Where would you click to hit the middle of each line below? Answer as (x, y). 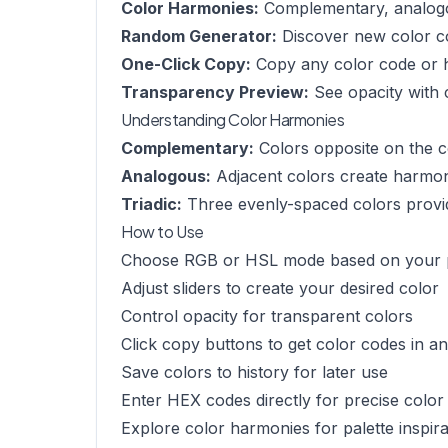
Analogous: (166, 176)
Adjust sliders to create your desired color (280, 288)
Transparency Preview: (215, 92)
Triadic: (151, 204)
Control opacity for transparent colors (267, 316)
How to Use (162, 231)
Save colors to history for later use (254, 372)
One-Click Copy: (186, 64)
